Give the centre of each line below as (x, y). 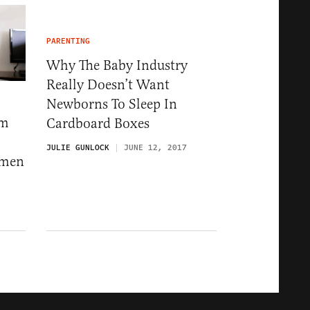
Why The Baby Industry (117, 65)
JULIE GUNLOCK (78, 148)
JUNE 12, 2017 (155, 148)
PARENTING (68, 41)
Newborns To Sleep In (112, 104)
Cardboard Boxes (98, 124)
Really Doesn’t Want (108, 85)
